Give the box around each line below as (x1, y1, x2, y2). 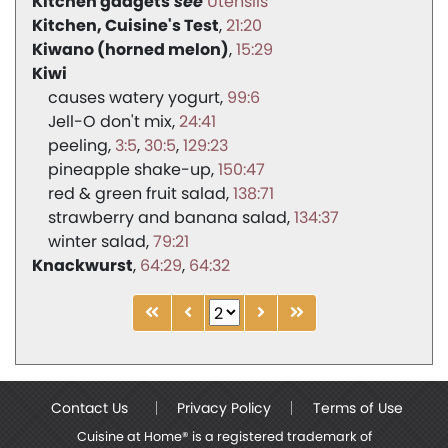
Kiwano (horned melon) (32, 38, 229, 62)
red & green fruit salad (48, 182, 226, 206)
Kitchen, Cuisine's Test (32, 14, 219, 38)
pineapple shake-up (48, 158, 211, 182)
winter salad (48, 230, 146, 254)
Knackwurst (32, 254, 133, 278)
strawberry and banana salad (48, 206, 287, 230)
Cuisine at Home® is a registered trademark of (76, 428, 372, 446)
